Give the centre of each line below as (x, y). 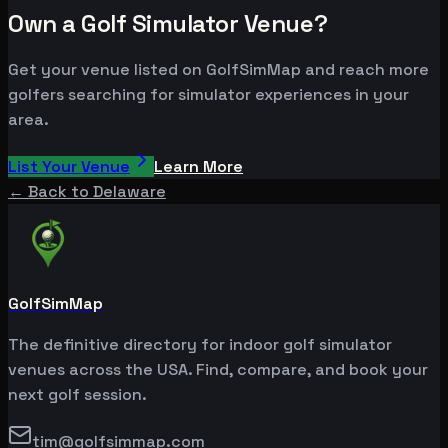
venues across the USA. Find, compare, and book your (218, 370)
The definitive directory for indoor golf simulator (200, 345)
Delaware (129, 192)
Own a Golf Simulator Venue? (168, 24)
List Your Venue (69, 167)
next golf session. (77, 395)
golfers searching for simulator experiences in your (208, 95)
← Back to (50, 192)
